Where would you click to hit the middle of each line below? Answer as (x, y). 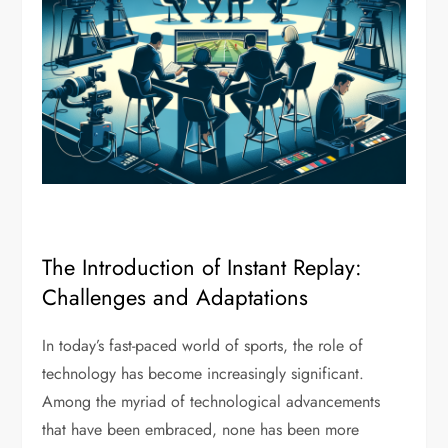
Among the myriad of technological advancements (211, 401)
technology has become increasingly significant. (203, 373)
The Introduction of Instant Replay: (202, 267)
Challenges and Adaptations (175, 297)
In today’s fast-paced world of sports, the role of (203, 345)
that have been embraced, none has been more (201, 429)
